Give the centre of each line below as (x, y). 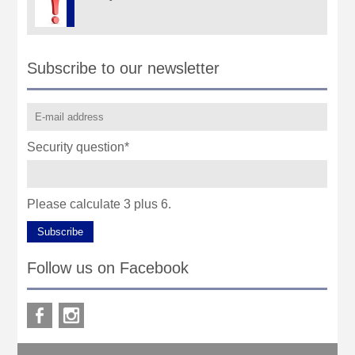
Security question (76, 147)
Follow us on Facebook (108, 267)
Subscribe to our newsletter (124, 68)
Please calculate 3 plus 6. (99, 204)
